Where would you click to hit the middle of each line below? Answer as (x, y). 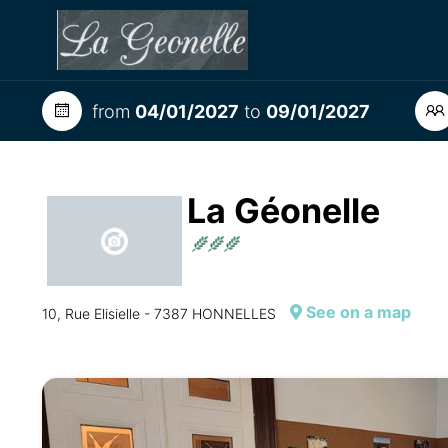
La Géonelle (283, 210)
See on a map (356, 312)
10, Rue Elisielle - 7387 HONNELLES (159, 314)
